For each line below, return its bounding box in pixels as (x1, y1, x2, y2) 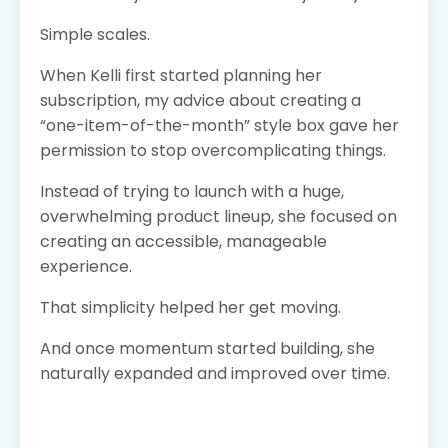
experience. (40, 254, 132, 278)
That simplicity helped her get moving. (40, 295, 341, 319)
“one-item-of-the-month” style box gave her (40, 113, 399, 137)
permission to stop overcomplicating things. (40, 138, 386, 162)
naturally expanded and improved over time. (40, 361, 390, 385)
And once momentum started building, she (40, 336, 375, 360)
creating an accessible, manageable (40, 229, 327, 253)
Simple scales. (40, 22, 150, 46)
